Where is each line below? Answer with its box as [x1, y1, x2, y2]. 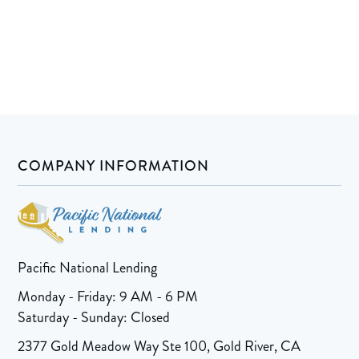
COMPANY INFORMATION [18, 155, 210, 177]
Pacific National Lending [18, 257, 158, 279]
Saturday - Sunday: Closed [18, 307, 171, 329]
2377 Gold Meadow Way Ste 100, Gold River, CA [18, 336, 301, 357]
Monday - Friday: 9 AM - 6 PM [18, 286, 199, 308]
